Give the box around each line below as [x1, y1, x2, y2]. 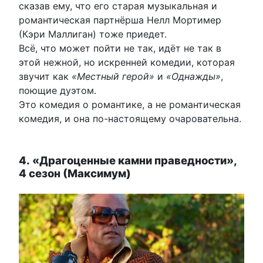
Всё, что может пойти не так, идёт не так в [19, 42, 221, 54]
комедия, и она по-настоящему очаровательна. [19, 112, 241, 124]
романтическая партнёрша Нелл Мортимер [19, 14, 221, 26]
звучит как [19, 70, 72, 82]
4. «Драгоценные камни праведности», [19, 153, 237, 167]
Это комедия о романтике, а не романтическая [19, 98, 241, 110]
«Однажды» [166, 70, 221, 82]
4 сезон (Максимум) [19, 166, 131, 180]
